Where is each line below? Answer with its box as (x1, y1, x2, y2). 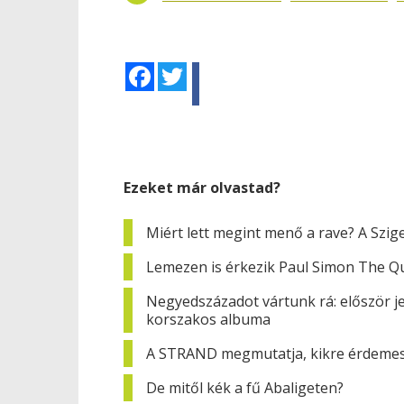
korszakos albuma (146, 309, 271, 329)
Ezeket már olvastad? (124, 178, 280, 197)
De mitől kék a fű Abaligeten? (146, 378, 344, 398)
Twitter (187, 60, 228, 78)
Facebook (154, 60, 212, 78)
